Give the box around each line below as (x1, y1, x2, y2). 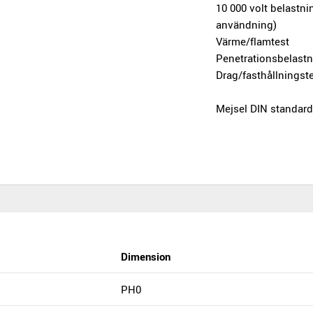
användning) (216, 17, 277, 31)
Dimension (121, 249, 170, 264)
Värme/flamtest (216, 34, 290, 48)
